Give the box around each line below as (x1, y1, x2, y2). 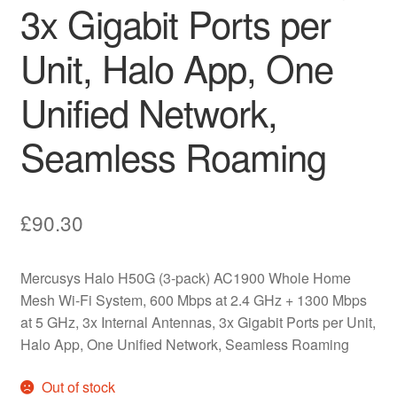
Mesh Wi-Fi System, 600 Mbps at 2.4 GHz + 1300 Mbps (19, 289, 367, 310)
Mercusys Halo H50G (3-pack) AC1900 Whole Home (19, 267, 351, 288)
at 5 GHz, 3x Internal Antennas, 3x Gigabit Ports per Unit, (19, 311, 376, 332)
